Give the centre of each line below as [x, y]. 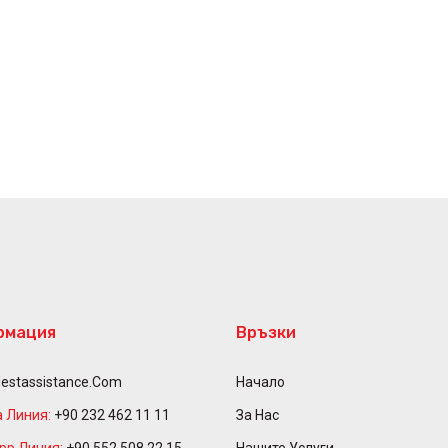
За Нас [257, 415]
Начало [260, 382]
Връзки [266, 332]
